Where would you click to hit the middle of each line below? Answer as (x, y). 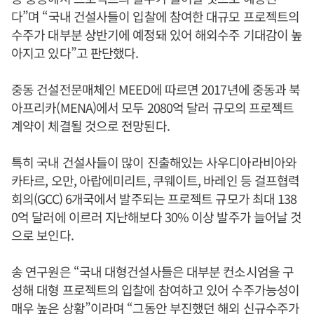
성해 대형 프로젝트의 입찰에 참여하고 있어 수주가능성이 (156, 289)
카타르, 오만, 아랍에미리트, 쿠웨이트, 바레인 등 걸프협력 (156, 180)
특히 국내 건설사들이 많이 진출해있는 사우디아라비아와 (154, 162)
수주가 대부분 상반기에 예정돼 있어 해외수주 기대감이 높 (157, 34)
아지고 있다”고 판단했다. (75, 53)
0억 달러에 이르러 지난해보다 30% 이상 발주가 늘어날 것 (157, 217)
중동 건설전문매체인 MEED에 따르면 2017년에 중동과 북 (156, 89)
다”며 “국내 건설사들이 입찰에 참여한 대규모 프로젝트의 (156, 16)
